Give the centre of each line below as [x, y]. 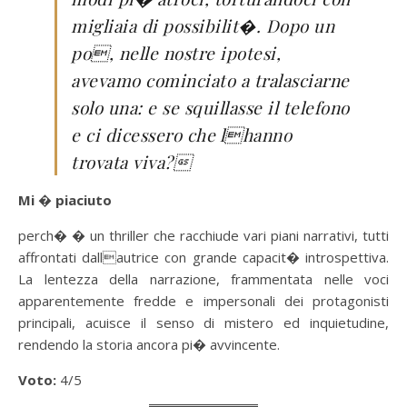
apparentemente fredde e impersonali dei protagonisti [203, 301]
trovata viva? [131, 162]
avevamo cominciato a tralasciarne [210, 80]
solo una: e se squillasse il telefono [210, 107]
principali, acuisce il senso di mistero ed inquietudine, [203, 323]
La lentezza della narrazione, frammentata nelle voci [203, 279]
